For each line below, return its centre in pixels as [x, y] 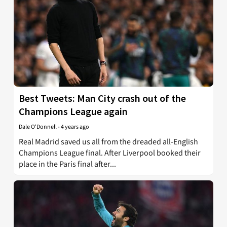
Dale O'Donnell [38, 127]
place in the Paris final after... [67, 164]
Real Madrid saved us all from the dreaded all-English [108, 142]
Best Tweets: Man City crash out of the [102, 98]
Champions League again [73, 111]
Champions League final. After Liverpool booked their [110, 153]
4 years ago [75, 127]
